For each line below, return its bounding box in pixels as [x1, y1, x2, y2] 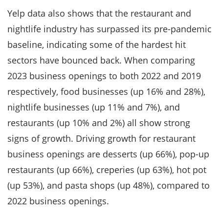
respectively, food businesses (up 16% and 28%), [7, 86, 205, 97]
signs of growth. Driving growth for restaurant [7, 132, 196, 144]
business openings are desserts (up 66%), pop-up [7, 148, 209, 160]
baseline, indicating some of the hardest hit [7, 39, 186, 50]
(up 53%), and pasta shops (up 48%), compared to [7, 179, 210, 191]
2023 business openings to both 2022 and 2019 [7, 70, 201, 82]
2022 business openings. [7, 195, 109, 207]
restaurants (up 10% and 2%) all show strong [7, 117, 190, 129]
